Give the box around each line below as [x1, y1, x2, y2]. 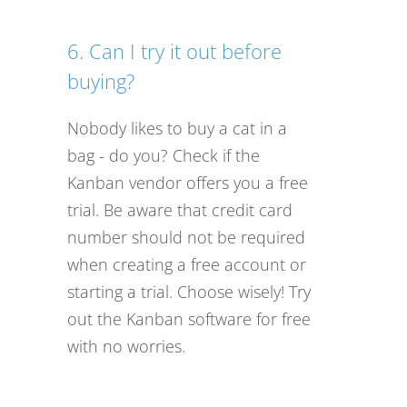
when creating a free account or [67, 253, 306, 275]
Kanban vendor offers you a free [67, 171, 308, 194]
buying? [67, 66, 134, 94]
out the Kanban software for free [67, 307, 311, 330]
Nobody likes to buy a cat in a [67, 116, 287, 139]
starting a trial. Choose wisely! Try [67, 280, 311, 303]
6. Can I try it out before [67, 36, 282, 65]
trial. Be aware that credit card [67, 198, 293, 221]
